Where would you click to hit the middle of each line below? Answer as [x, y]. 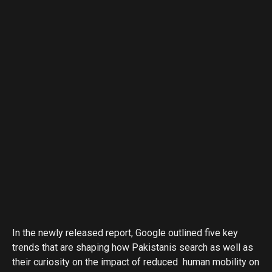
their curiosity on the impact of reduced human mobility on [136, 262]
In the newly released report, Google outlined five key [125, 233]
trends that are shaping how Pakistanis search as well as [133, 247]
